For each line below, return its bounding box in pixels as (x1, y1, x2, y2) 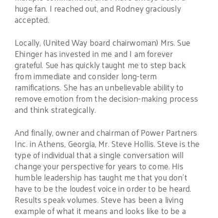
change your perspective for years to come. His (15, 158, 183, 173)
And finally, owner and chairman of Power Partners (15, 125, 198, 140)
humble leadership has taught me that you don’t (15, 169, 187, 184)
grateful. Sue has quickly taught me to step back (15, 57, 186, 73)
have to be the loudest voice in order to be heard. (15, 181, 192, 196)
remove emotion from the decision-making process (15, 91, 198, 106)
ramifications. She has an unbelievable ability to (15, 80, 184, 95)
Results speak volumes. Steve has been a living (15, 192, 183, 207)
